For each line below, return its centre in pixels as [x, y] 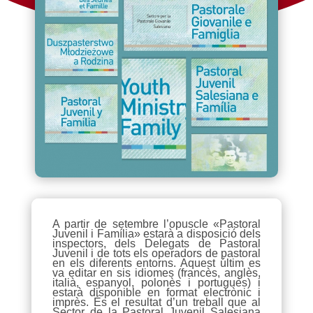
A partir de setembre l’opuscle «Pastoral [156, 224]
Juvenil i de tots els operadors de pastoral [156, 253]
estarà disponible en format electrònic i [156, 292]
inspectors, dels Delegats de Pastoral [156, 243]
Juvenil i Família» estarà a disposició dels [156, 233]
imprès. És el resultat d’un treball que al [156, 302]
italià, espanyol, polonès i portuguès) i [156, 282]
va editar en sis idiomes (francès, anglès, [156, 272]
